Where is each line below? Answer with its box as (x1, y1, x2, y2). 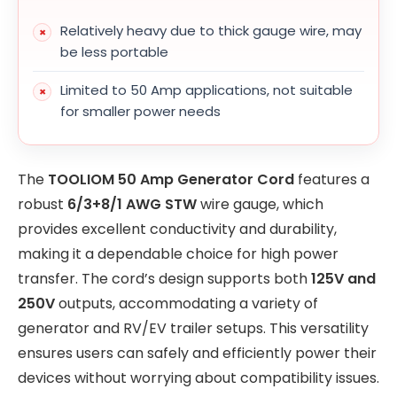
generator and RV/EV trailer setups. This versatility (18, 317, 369, 339)
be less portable (60, 43, 168, 62)
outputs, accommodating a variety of (55, 292, 318, 314)
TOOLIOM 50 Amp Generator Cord (48, 168, 294, 190)
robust (18, 193, 67, 214)
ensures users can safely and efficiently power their (18, 342, 377, 363)
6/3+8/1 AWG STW (67, 193, 197, 214)
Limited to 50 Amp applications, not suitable (60, 81, 353, 100)
